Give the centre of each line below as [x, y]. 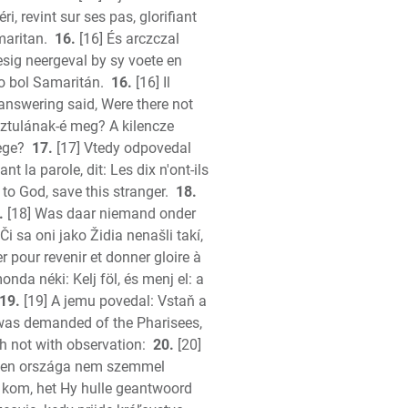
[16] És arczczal [127, 39]
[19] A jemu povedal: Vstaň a [113, 301]
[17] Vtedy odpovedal [122, 148]
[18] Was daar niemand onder [100, 214]
